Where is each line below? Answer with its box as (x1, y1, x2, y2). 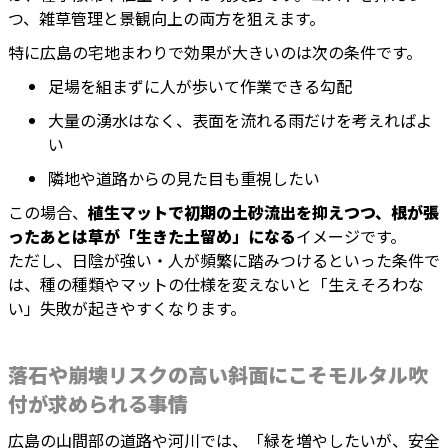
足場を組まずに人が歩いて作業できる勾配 (48, 74, 352, 99)
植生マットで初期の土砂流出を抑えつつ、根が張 (88, 200, 439, 225)
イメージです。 (296, 224, 406, 249)
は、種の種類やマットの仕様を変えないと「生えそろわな (8, 272, 424, 297)
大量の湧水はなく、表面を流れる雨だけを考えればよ (48, 108, 432, 133)
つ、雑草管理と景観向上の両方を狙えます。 (8, 6, 325, 31)
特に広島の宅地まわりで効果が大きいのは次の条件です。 (8, 40, 422, 65)
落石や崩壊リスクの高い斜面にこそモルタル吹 (8, 360, 428, 390)
